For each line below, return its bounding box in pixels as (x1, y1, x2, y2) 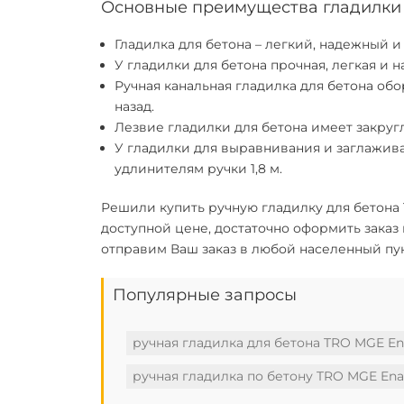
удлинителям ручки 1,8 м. (115, 161, 282, 177)
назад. (115, 98, 154, 115)
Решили (101, 199, 160, 216)
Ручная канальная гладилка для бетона (115, 78, 373, 94)
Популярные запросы (113, 285, 297, 305)
